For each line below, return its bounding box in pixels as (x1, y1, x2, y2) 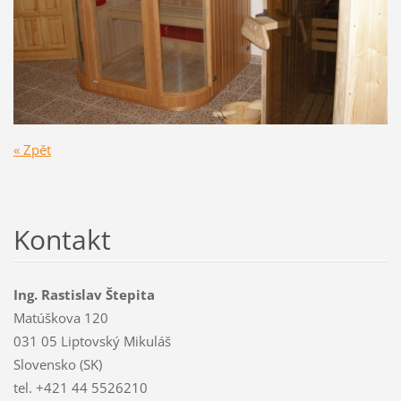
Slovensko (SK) (13, 354, 102, 373)
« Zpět (13, 140, 51, 158)
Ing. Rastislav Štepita (13, 285, 155, 303)
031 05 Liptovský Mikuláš (13, 331, 171, 350)
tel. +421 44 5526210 (13, 378, 148, 397)
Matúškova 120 (13, 308, 108, 327)
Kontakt (13, 220, 111, 258)
